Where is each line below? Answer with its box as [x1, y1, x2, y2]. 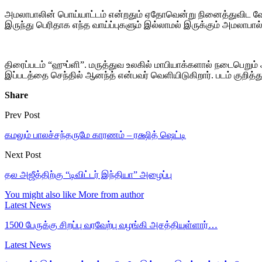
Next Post [5, 149, 41, 160]
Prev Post [5, 109, 40, 120]
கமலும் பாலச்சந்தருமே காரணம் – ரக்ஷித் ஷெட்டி [5, 129, 186, 140]
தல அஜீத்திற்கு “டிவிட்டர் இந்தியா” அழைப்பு [5, 169, 172, 180]
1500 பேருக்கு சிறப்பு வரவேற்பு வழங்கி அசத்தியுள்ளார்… [5, 219, 218, 230]
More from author [78, 189, 144, 199]
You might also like [5, 189, 76, 199]
